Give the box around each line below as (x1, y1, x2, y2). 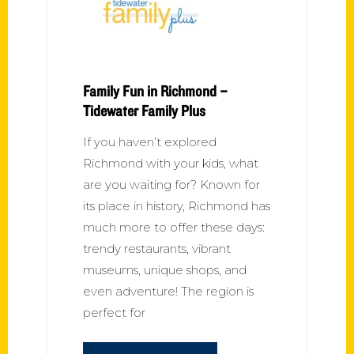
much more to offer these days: (83, 219, 265, 235)
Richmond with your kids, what (83, 155, 258, 171)
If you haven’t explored (83, 134, 217, 149)
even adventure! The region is (83, 283, 254, 299)
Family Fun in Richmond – (83, 81, 228, 100)
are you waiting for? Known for (83, 176, 260, 192)
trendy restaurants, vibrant (83, 240, 231, 256)
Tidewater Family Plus (83, 100, 205, 120)
